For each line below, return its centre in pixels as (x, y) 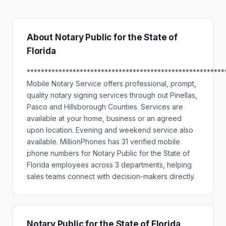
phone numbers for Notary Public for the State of (108, 153)
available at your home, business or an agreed (104, 118)
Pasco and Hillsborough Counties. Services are (105, 107)
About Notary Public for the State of (102, 37)
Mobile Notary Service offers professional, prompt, (111, 83)
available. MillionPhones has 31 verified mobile (103, 142)
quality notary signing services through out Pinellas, (112, 95)
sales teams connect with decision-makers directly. (111, 176)
